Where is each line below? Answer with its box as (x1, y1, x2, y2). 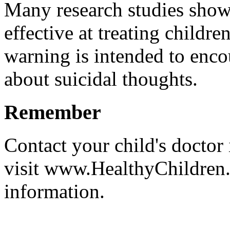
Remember (4, 100, 101, 124)
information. (4, 180, 105, 203)
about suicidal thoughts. (4, 67, 198, 90)
